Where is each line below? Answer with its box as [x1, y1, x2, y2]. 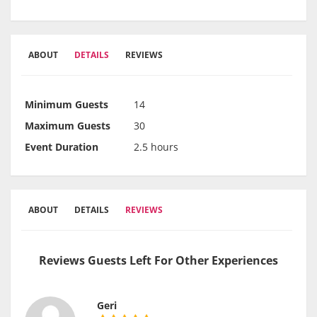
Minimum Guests [25, 98, 108, 112]
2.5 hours [134, 140, 178, 154]
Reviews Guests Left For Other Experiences [39, 253, 278, 269]
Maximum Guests [25, 119, 110, 133]
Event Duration [25, 140, 98, 154]
